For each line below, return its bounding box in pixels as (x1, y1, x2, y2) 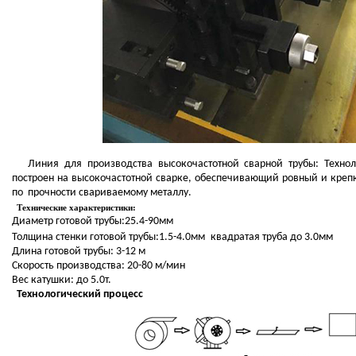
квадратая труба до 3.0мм (210, 231, 333, 244)
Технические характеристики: (11, 203, 136, 213)
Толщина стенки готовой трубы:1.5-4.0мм (11, 231, 207, 244)
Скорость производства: (11, 260, 125, 273)
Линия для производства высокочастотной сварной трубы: (11, 158, 324, 171)
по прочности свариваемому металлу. (11, 187, 192, 199)
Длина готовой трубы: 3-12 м (11, 246, 145, 258)
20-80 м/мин (124, 260, 185, 273)
